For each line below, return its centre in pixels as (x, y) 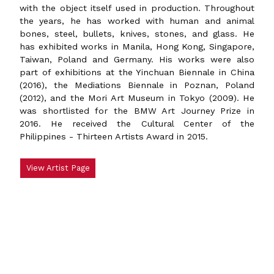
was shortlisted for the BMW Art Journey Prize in (137, 110)
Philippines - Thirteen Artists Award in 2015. (114, 136)
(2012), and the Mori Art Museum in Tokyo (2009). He (137, 98)
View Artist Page (58, 168)
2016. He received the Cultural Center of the (137, 123)
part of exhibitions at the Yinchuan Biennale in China (137, 72)
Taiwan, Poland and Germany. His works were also (137, 59)
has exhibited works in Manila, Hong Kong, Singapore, (137, 46)
